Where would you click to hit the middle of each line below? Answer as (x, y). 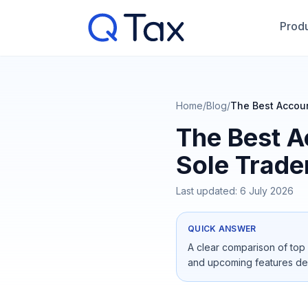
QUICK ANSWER (222, 229)
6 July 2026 (267, 191)
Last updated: (208, 191)
